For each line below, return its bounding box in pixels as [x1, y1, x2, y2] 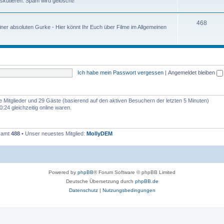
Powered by [48, 169, 77, 175]
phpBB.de [134, 178, 158, 184]
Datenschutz [68, 187, 98, 193]
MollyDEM [86, 130, 112, 136]
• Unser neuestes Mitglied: [20, 130, 86, 136]
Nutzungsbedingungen [102, 187, 155, 193]
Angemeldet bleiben [167, 69, 216, 75]
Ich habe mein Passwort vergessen [77, 69, 163, 75]
